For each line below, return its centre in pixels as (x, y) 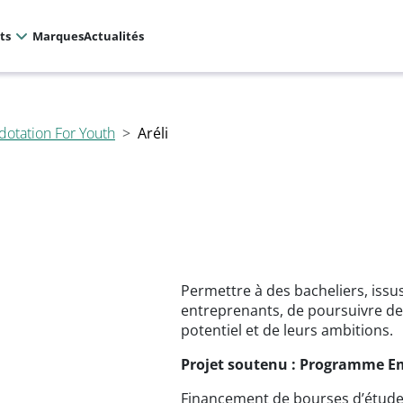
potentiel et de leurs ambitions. (287, 330)
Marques (58, 36)
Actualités (114, 36)
